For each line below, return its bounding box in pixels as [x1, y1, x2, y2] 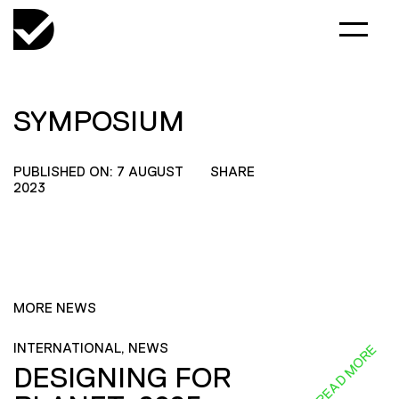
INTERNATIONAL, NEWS [13, 340, 168, 355]
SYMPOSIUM [13, 105, 184, 137]
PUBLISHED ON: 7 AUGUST [13, 164, 183, 179]
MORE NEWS [13, 300, 96, 315]
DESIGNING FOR [13, 361, 231, 394]
